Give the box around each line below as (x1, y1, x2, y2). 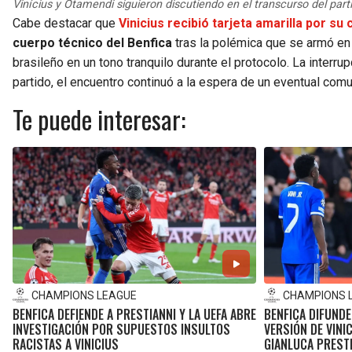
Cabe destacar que (13, 15, 119, 31)
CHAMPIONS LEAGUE (31, 289, 137, 302)
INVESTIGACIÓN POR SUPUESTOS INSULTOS (13, 320, 230, 339)
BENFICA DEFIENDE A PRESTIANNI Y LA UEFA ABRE (13, 305, 256, 324)
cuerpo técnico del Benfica (13, 35, 172, 50)
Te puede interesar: (13, 100, 185, 137)
